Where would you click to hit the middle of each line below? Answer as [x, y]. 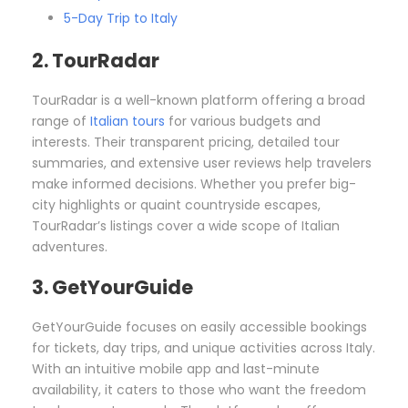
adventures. [70, 246]
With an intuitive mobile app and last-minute [176, 368]
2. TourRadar [96, 60]
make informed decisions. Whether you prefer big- [194, 184]
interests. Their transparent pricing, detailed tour [186, 142]
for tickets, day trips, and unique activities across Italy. [204, 347]
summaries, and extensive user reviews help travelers [202, 163]
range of [61, 121]
